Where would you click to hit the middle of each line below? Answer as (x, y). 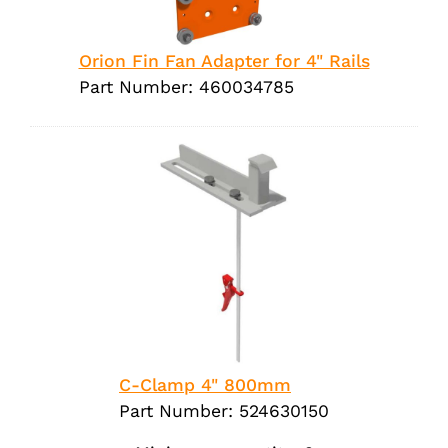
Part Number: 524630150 (224, 410)
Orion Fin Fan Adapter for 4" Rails (224, 61)
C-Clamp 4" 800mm (205, 384)
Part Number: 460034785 (186, 87)
